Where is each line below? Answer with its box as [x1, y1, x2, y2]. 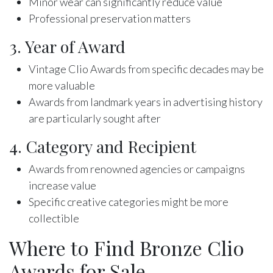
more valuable [29, 78, 95, 92]
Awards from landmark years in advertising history [29, 94, 263, 108]
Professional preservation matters [29, 11, 191, 25]
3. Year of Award [9, 35, 126, 57]
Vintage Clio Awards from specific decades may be [29, 62, 264, 76]
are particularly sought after [29, 111, 161, 125]
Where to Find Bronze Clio [9, 234, 244, 261]
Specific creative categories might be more [29, 194, 229, 208]
